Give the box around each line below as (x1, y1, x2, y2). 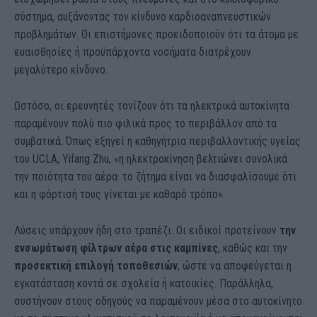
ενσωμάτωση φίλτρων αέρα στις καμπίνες (14, 241, 218, 255)
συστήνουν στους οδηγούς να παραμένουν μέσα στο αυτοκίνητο (14, 294, 302, 308)
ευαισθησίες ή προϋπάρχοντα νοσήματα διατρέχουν (14, 45, 251, 59)
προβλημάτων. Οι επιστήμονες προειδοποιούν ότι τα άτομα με (14, 27, 299, 41)
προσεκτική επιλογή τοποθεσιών (14, 258, 178, 272)
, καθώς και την (218, 241, 287, 255)
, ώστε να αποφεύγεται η (178, 258, 292, 272)
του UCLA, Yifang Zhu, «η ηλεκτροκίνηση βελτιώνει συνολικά (14, 151, 287, 166)
